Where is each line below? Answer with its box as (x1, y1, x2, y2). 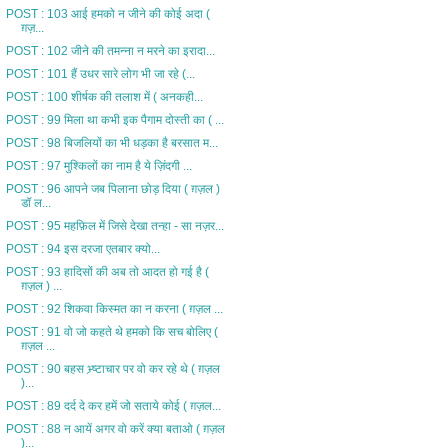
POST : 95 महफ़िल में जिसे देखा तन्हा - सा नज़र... (5, 218, 224, 233)
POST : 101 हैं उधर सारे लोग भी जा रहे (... (5, 66, 195, 81)
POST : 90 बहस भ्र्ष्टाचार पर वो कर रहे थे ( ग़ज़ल (5, 361, 220, 376)
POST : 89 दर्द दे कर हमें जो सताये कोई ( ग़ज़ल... (5, 398, 221, 413)
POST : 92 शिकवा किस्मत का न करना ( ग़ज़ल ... (5, 301, 223, 316)
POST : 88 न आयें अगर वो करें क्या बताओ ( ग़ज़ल (5, 421, 225, 436)
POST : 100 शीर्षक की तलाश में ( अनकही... (5, 89, 203, 104)
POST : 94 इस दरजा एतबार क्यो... (5, 241, 160, 256)
